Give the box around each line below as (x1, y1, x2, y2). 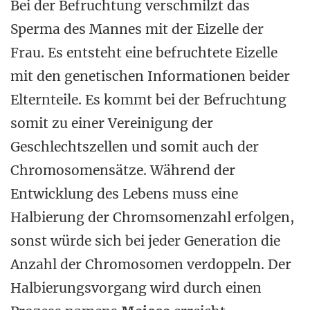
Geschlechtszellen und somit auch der (10, 138, 259, 155)
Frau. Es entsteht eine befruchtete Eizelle (10, 44, 277, 61)
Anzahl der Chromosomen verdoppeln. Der (10, 256, 291, 273)
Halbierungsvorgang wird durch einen (10, 280, 262, 296)
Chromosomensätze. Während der (10, 162, 235, 179)
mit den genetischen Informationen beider (10, 68, 290, 84)
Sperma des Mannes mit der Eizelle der (10, 21, 264, 37)
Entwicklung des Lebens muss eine (10, 185, 238, 202)
